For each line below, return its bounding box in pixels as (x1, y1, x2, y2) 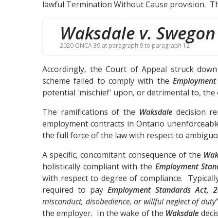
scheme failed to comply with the (42, 75, 173, 86)
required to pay (42, 184, 108, 195)
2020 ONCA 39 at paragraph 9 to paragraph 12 (60, 41, 190, 50)
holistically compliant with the (42, 161, 155, 172)
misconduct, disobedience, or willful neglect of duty (42, 196, 216, 207)
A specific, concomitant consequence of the (42, 149, 204, 160)
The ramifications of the (42, 106, 139, 117)
